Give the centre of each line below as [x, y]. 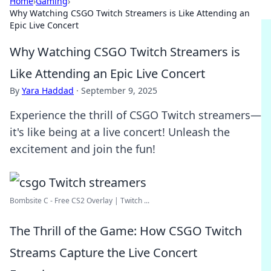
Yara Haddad [48, 90]
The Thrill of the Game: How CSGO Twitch [126, 231]
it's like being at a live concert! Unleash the [120, 132]
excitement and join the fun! [83, 149]
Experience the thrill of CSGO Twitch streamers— [135, 115]
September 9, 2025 [119, 90]
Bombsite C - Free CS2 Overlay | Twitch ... [80, 201]
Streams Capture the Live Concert [103, 253]
